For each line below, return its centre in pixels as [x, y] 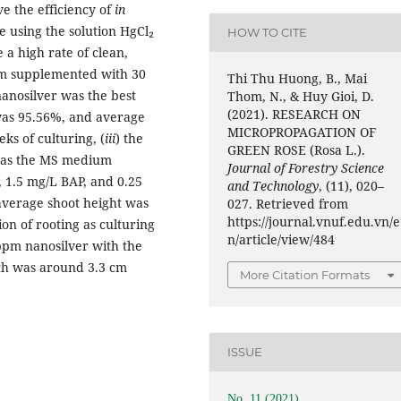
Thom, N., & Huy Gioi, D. [301, 96]
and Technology [273, 185]
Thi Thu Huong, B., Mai [298, 78]
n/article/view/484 [282, 239]
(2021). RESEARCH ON [294, 114]
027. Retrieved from [288, 203]
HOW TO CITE [268, 33]
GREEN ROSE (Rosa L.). [297, 149]
